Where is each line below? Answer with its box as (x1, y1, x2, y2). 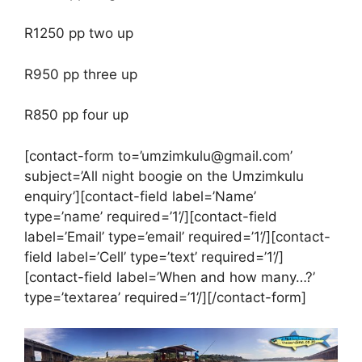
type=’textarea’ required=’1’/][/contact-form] (24, 288, 306, 305)
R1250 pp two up (24, 25, 133, 42)
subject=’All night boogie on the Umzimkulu (24, 167, 304, 184)
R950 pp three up (24, 65, 137, 82)
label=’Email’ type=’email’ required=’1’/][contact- (24, 228, 330, 245)
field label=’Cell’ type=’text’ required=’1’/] (24, 248, 284, 265)
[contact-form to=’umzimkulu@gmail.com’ (24, 147, 293, 164)
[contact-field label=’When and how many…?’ (24, 268, 315, 285)
